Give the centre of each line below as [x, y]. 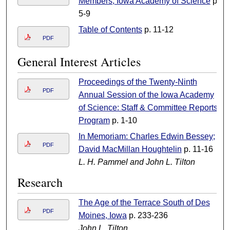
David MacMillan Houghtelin [130, 149]
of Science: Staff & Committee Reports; [149, 108]
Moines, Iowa [102, 216]
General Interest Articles [79, 62]
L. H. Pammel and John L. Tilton [137, 162]
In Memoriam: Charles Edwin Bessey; [147, 137]
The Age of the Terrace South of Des [144, 203]
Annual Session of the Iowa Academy [146, 95]
